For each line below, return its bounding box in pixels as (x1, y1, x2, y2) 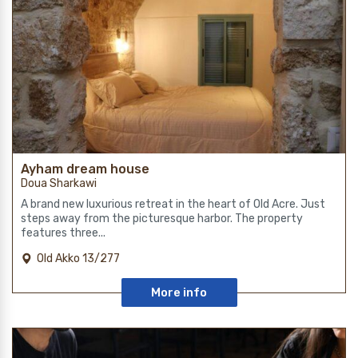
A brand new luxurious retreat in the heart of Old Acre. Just (21, 197, 325, 212)
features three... (21, 226, 105, 241)
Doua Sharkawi (21, 177, 97, 191)
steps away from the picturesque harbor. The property (21, 212, 303, 226)
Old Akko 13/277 (37, 252, 120, 266)
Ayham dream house (21, 161, 149, 177)
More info (151, 285, 207, 300)
